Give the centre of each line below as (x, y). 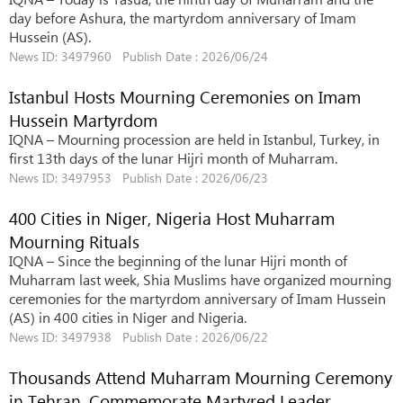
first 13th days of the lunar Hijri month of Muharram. (173, 158)
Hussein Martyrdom (83, 120)
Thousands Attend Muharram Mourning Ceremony (201, 377)
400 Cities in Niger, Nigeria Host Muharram (172, 218)
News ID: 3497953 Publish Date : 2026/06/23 (139, 178)
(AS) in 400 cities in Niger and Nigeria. (128, 317)
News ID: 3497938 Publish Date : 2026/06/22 (139, 337)
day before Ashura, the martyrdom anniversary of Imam (183, 18)
